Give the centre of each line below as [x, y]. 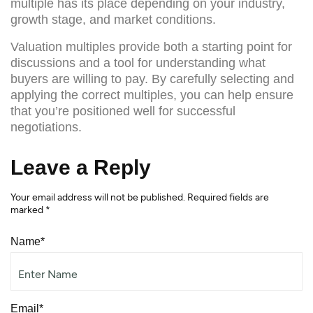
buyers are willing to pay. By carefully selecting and [152, 79]
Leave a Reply [81, 167]
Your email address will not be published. [98, 197]
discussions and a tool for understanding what [138, 63]
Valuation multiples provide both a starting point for [151, 46]
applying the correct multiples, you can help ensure [152, 95]
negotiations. [46, 127]
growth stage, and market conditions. [113, 19]
